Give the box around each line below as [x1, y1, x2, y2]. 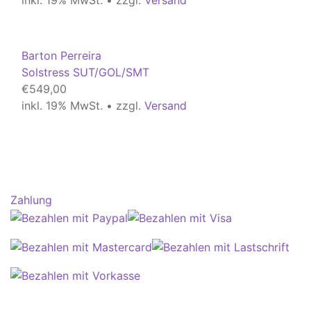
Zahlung [10, 193, 52, 208]
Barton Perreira [22, 49, 101, 63]
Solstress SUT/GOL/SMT [22, 65, 149, 80]
